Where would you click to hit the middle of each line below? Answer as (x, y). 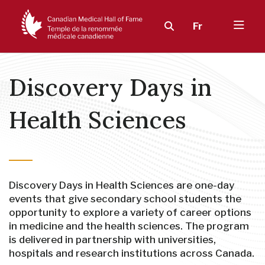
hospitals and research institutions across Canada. (132, 253)
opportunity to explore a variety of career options (130, 212)
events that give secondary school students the (125, 199)
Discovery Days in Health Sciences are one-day (122, 185)
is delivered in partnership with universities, (112, 240)
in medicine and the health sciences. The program (129, 226)
